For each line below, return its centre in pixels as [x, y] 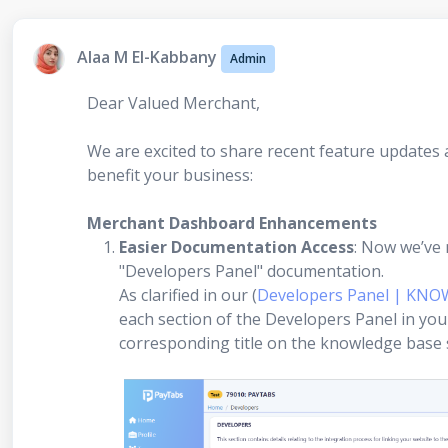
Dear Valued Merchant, [173, 103]
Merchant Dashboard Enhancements [232, 223]
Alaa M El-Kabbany [147, 57]
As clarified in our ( [188, 295]
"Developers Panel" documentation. [251, 271]
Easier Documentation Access [236, 247]
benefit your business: [170, 175]
